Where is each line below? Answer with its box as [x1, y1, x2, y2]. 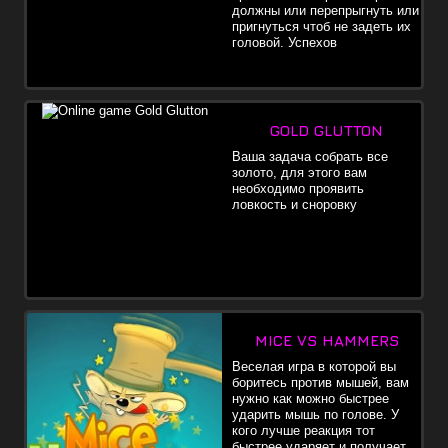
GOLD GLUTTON [270, 121, 383, 139]
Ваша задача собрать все [232, 148, 388, 164]
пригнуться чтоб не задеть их [232, 18, 411, 34]
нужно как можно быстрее [232, 390, 389, 406]
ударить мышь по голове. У [232, 406, 399, 422]
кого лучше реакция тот [232, 422, 375, 438]
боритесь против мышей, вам [232, 374, 409, 390]
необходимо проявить [232, 180, 364, 196]
